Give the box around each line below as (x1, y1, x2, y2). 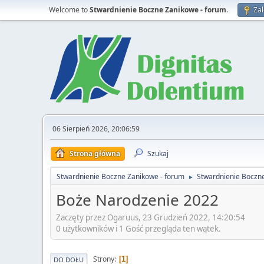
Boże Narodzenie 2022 (56, 189, 219, 210)
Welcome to (49, 5, 90, 15)
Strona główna (70, 148, 120, 159)
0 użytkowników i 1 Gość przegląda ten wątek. (56, 223, 221, 234)
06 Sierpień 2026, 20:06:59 (52, 124, 140, 134)
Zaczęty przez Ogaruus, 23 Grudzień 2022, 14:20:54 (56, 212, 245, 223)
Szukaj (147, 148, 169, 159)
